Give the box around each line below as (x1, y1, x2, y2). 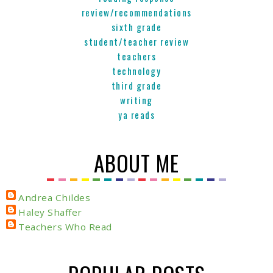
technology (112, 63, 161, 77)
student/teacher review (84, 34, 189, 48)
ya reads (118, 107, 155, 121)
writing (120, 93, 153, 107)
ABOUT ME (94, 146, 179, 179)
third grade (111, 78, 162, 92)
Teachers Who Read (18, 220, 112, 233)
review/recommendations (81, 5, 192, 19)
